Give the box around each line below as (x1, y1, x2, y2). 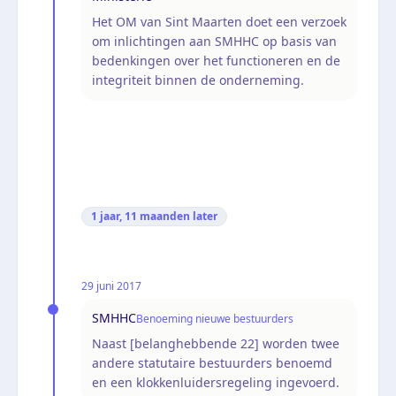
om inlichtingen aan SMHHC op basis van (92, 32, 337, 49)
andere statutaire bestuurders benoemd (92, 354, 332, 371)
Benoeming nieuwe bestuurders (136, 310, 293, 326)
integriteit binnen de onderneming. (92, 71, 304, 88)
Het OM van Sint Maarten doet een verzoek (92, 12, 346, 30)
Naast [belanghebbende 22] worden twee (92, 334, 339, 352)
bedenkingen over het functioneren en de (92, 51, 340, 69)
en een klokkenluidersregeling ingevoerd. (92, 373, 339, 391)
